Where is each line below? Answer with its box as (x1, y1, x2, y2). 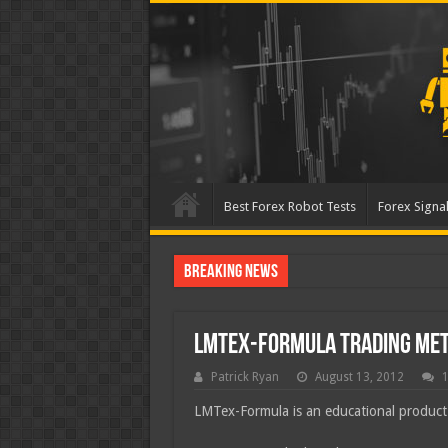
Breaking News (183, 263, 278, 282)
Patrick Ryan (210, 370, 279, 384)
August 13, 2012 (314, 370, 404, 384)
